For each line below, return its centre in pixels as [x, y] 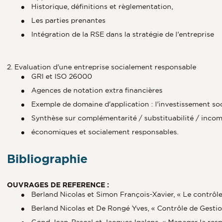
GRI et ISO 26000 [62, 76]
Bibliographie [47, 159]
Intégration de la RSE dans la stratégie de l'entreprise [123, 34]
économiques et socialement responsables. [105, 132]
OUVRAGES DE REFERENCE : [58, 185]
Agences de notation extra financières [97, 90]
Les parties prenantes [68, 20]
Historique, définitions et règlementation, [102, 6]
